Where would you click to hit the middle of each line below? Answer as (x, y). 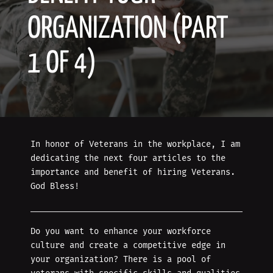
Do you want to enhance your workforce (121, 232)
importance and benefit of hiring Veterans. (133, 172)
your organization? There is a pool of (121, 260)
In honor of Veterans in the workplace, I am (135, 144)
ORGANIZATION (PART (128, 30)
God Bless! (55, 186)
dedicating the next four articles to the (128, 158)
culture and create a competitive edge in (128, 246)
